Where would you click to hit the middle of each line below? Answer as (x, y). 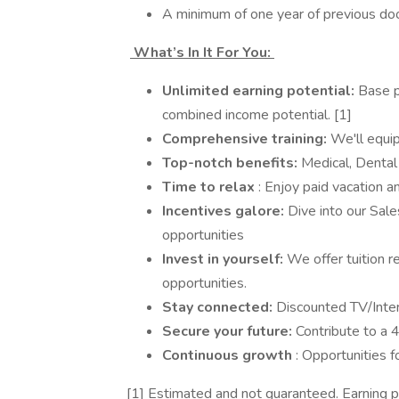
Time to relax (210, 187)
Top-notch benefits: (232, 163)
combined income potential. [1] (257, 115)
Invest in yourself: (224, 259)
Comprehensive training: (246, 139)
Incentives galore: (225, 211)
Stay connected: (219, 307)
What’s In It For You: (202, 53)
